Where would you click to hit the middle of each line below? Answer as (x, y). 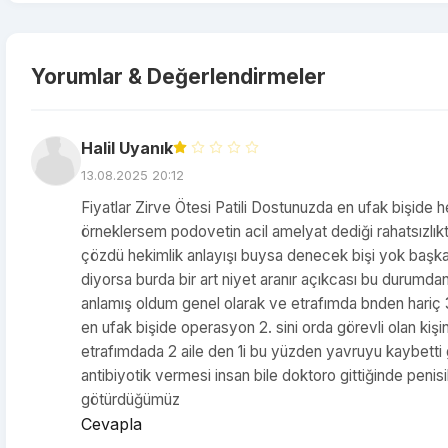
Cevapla (111, 424)
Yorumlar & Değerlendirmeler (178, 76)
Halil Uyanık (127, 148)
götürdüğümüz (130, 399)
